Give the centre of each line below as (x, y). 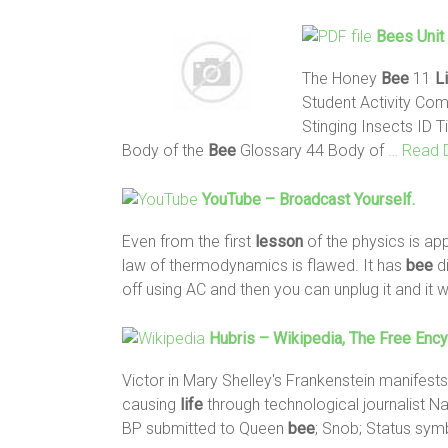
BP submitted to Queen (205, 428)
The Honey (341, 78)
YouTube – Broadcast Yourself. (308, 199)
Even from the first (188, 241)
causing (151, 404)
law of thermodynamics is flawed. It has (264, 265)
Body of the (165, 150)
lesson (279, 241)
